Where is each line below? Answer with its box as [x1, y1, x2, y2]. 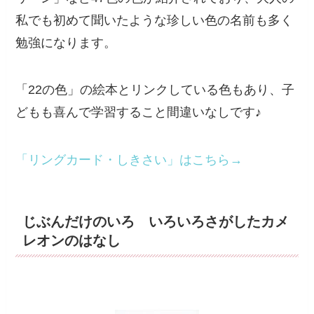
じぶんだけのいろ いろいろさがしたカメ [22, 214, 289, 230]
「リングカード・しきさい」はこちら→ [15, 153, 243, 168]
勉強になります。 [15, 35, 117, 50]
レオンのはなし [22, 233, 121, 249]
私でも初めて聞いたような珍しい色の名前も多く [15, 13, 294, 27]
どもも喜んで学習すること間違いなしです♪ [15, 105, 262, 120]
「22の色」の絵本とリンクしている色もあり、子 [15, 83, 295, 97]
